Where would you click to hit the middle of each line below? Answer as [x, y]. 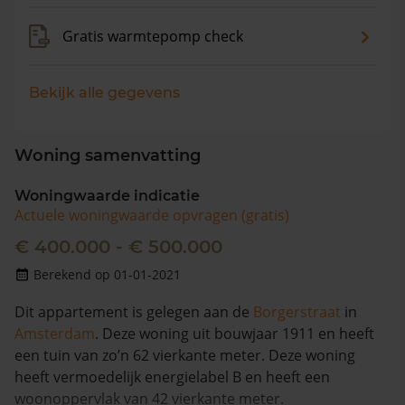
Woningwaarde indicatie [107, 196]
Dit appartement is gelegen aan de [134, 312]
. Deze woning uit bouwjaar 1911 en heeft [235, 334]
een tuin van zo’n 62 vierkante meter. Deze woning [185, 355]
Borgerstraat [297, 312]
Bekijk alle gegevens [104, 93]
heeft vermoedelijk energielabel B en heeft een [172, 377]
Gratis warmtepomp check [153, 36]
